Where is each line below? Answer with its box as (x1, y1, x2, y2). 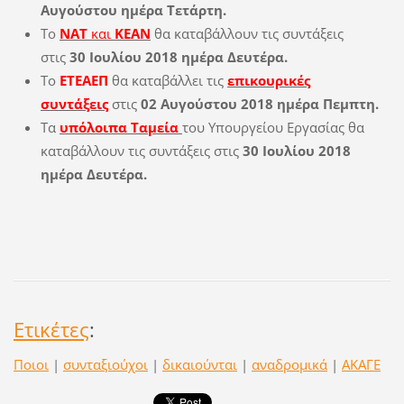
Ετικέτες (13, 315, 89, 344)
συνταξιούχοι (62, 355, 148, 374)
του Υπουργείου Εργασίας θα (181, 117, 364, 136)
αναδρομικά (251, 355, 327, 374)
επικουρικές (226, 70, 310, 89)
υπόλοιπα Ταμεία (59, 117, 179, 136)
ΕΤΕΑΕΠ (59, 70, 108, 89)
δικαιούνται (161, 355, 237, 374)
